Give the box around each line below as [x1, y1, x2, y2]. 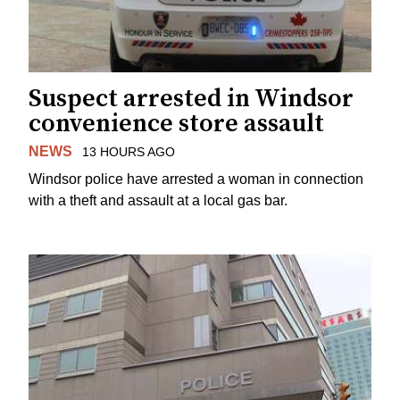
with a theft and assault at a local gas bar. [29, 193, 287, 209]
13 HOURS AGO [81, 145, 175, 160]
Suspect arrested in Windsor [29, 83, 354, 115]
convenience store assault [29, 108, 324, 140]
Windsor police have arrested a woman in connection [29, 171, 363, 187]
